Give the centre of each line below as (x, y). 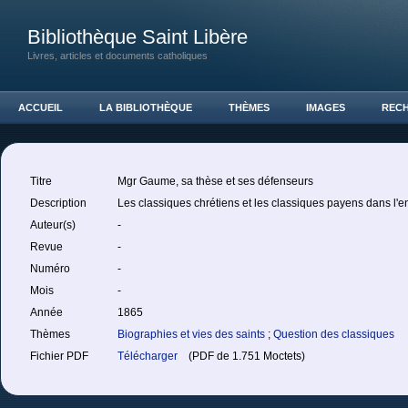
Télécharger (149, 356)
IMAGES (326, 107)
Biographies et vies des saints (193, 334)
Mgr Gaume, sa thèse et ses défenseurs (215, 181)
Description (60, 203)
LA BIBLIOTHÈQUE (146, 107)
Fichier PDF (61, 356)
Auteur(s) (54, 225)
